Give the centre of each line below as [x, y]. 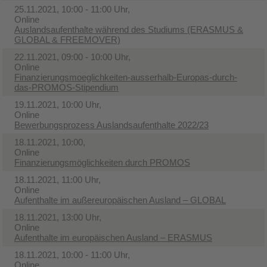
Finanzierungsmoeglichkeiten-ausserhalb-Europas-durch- [126, 77]
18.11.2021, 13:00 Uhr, [58, 217]
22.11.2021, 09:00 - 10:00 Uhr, [72, 57]
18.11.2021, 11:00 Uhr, [58, 179]
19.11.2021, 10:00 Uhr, [58, 104]
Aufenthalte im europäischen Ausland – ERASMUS [113, 237]
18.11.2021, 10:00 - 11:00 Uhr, [72, 254]
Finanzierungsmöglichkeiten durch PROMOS [102, 162]
